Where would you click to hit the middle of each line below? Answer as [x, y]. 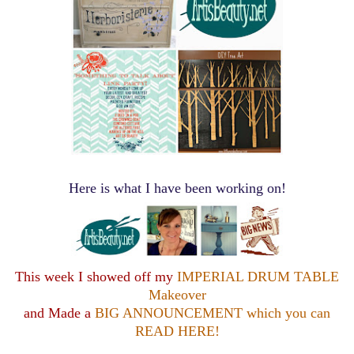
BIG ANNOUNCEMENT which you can [213, 313]
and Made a [59, 313]
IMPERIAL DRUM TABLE [256, 276]
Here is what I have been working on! [177, 188]
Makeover [177, 294]
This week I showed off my [94, 276]
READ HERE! [177, 331]
